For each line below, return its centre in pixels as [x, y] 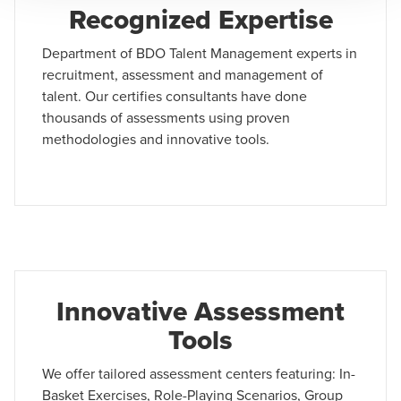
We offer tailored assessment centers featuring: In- [199, 373]
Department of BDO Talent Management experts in [200, 53]
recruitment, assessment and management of [183, 74]
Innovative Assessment [200, 311]
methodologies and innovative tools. [156, 139]
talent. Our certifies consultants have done [175, 96]
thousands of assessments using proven [166, 117]
